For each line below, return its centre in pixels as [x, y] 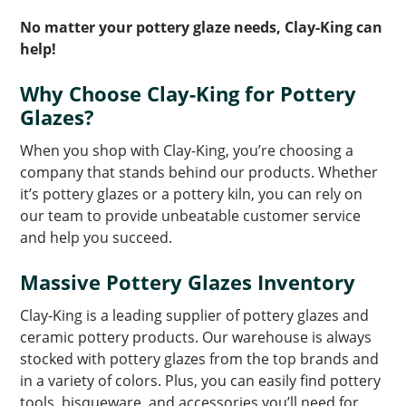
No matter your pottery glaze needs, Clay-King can [202, 27]
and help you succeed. [97, 237]
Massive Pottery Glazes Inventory [188, 281]
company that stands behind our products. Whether [199, 172]
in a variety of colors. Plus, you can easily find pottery [201, 380]
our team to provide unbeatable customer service [191, 215]
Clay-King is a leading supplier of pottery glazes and [195, 315]
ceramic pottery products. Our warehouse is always [196, 337]
